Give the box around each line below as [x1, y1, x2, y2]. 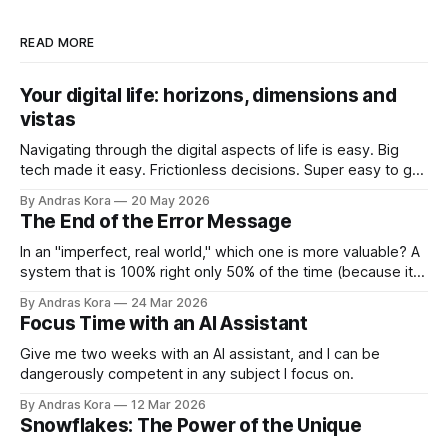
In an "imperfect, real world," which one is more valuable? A [20, 242, 420, 261]
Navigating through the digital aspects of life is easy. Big [20, 140, 399, 159]
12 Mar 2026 [131, 396, 206, 412]
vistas [20, 107, 76, 131]
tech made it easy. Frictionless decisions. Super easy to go [20, 160, 421, 179]
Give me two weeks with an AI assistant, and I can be [20, 344, 380, 363]
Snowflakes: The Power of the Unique [20, 413, 362, 437]
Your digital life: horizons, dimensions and [20, 83, 397, 107]
